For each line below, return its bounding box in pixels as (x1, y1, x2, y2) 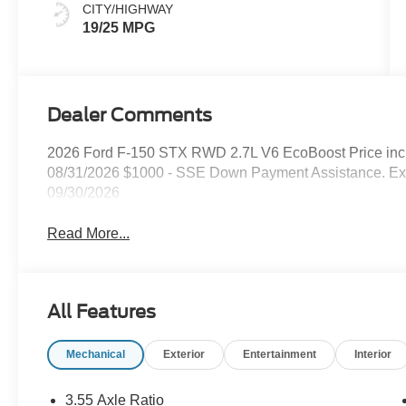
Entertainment (243, 347, 317, 361)
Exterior (163, 347, 206, 361)
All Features (47, 300, 156, 323)
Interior (354, 347, 392, 361)
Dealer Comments (47, 103, 213, 126)
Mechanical (66, 347, 126, 361)
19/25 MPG (82, 19, 156, 35)
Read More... (47, 225, 130, 241)
